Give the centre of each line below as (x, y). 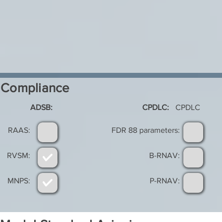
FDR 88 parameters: (146, 130)
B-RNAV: (165, 155)
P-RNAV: (165, 181)
